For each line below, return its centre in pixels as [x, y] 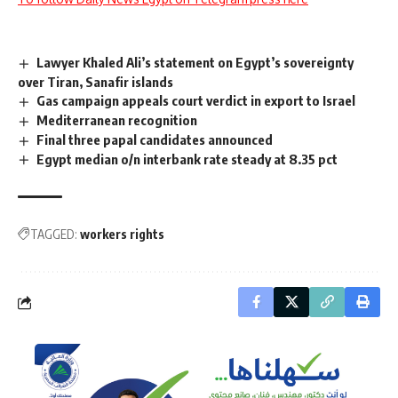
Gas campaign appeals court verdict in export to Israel [196, 100]
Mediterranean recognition [117, 119]
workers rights [122, 235]
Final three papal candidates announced [155, 139]
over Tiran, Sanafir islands [96, 81]
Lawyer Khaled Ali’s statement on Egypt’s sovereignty [195, 62]
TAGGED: [54, 235]
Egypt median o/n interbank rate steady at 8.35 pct [187, 159]
